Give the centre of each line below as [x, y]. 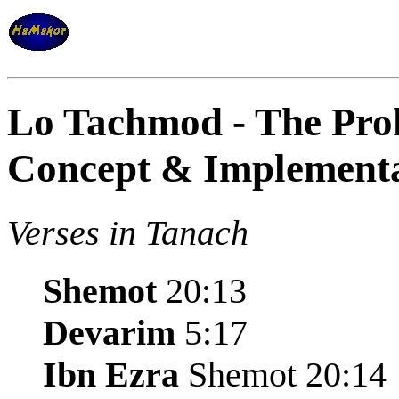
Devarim [109, 332]
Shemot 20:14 [283, 374]
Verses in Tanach [128, 232]
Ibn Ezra [111, 374]
